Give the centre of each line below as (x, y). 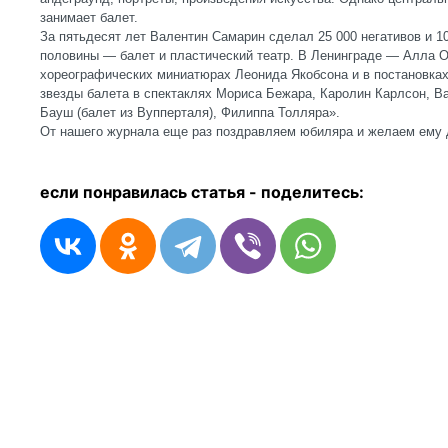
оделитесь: (317, 192)
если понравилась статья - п (155, 192)
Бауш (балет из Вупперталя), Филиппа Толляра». (190, 112)
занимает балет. (89, 17)
